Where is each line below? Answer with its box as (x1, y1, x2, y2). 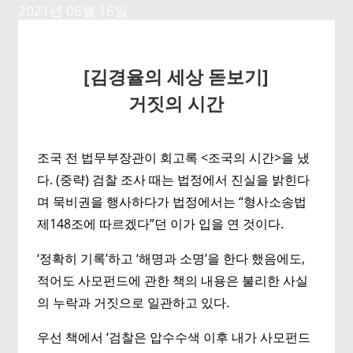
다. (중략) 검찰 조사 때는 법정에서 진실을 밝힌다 (37, 171, 310, 188)
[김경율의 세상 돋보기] (84, 64, 269, 89)
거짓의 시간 (128, 91, 225, 116)
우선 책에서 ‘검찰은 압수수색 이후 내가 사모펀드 (37, 329, 311, 346)
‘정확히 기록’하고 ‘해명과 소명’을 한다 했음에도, (37, 250, 306, 267)
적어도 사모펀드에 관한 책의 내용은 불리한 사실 (37, 272, 309, 289)
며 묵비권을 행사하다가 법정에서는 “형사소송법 (37, 193, 307, 210)
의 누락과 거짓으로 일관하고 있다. (37, 294, 230, 311)
